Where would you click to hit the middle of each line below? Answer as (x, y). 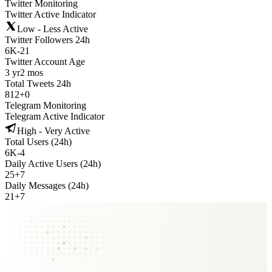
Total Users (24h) (38, 142)
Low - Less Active (53, 29)
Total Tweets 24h (38, 83)
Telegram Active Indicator (55, 116)
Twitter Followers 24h (47, 40)
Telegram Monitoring (46, 105)
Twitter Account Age (45, 62)
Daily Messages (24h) (47, 185)
